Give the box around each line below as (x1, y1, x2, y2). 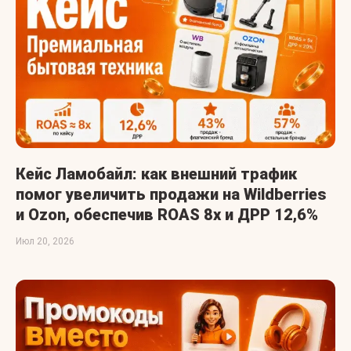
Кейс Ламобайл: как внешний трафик (16, 165, 297, 184)
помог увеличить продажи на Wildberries (16, 185, 326, 204)
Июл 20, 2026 (16, 236, 74, 248)
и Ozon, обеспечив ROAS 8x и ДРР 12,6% (16, 205, 318, 225)
